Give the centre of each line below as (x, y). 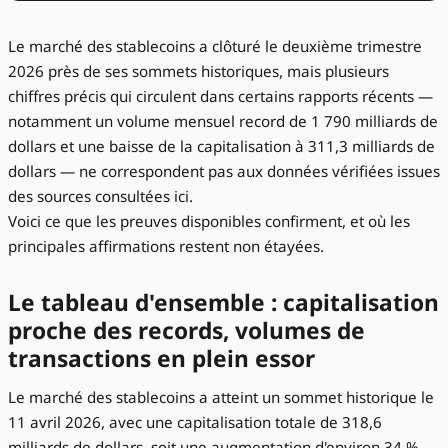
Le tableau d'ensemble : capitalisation (223, 302)
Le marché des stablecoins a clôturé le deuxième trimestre (215, 46)
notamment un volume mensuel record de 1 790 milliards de (223, 121)
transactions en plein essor (161, 358)
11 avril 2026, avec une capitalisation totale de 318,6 (195, 422)
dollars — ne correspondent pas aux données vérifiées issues (224, 171)
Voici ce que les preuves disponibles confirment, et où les (209, 221)
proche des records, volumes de (186, 330)
